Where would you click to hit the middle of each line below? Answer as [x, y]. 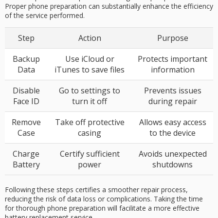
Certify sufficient [90, 154]
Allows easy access [173, 122]
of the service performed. [45, 15]
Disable [26, 91]
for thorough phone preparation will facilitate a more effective [102, 208]
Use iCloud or [90, 59]
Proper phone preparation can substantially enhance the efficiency [109, 6]
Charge [26, 154]
